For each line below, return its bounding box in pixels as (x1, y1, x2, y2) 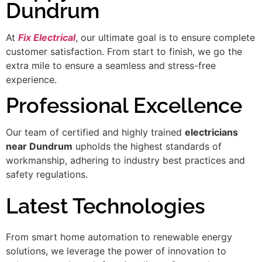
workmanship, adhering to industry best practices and (6, 154, 245, 167)
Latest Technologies (6, 193, 205, 218)
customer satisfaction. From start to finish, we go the (6, 45, 242, 57)
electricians (185, 126, 238, 139)
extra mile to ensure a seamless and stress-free (6, 59, 216, 71)
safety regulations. (6, 168, 88, 181)
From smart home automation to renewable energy (6, 230, 232, 243)
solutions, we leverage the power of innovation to (6, 244, 226, 257)
